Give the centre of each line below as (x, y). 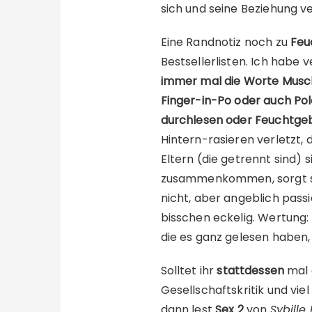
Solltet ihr (189, 271)
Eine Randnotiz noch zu (225, 42)
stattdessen (251, 271)
